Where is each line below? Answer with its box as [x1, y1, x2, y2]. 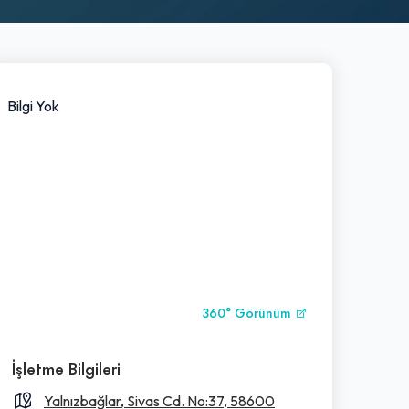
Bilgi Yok [7, 96, 59, 115]
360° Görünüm [202, 304, 295, 322]
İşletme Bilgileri [12, 357, 121, 381]
